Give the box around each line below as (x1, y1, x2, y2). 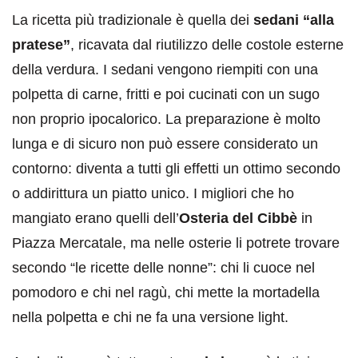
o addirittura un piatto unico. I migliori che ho (12, 185, 294, 202)
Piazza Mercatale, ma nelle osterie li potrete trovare (12, 235, 340, 252)
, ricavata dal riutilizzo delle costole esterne (70, 37, 344, 54)
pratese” (12, 37, 70, 54)
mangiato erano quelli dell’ (12, 210, 179, 227)
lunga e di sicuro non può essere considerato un (12, 136, 318, 153)
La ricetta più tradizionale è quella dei (12, 12, 253, 29)
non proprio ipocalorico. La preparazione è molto (12, 111, 320, 128)
